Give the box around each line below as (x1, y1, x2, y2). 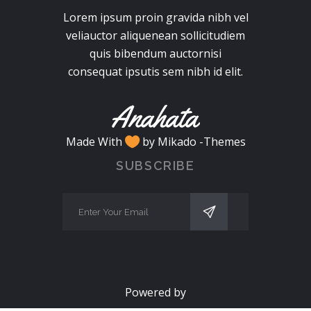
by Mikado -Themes (139, 134, 246, 149)
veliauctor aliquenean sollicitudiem (66, 28, 245, 43)
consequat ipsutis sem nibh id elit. (68, 64, 243, 79)
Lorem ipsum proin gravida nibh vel (62, 10, 249, 25)
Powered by (125, 285, 186, 300)
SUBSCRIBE (116, 158, 195, 173)
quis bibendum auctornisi (90, 46, 221, 61)
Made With (65, 134, 125, 149)
